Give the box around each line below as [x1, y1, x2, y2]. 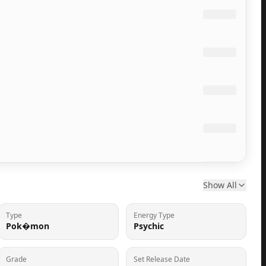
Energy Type [134, 210, 175, 220]
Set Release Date [134, 254, 190, 264]
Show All [203, 179, 237, 191]
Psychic [134, 220, 164, 232]
